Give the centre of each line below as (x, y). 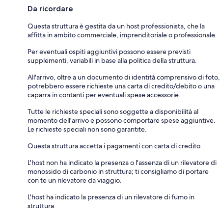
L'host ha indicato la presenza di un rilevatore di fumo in (111, 197)
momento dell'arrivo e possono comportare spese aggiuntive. (122, 121)
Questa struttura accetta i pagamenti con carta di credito (114, 146)
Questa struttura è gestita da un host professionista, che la (116, 26)
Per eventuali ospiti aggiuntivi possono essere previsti (109, 52)
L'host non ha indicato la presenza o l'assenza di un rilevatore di (122, 163)
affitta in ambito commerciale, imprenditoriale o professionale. (122, 35)
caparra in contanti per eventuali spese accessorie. (104, 95)
